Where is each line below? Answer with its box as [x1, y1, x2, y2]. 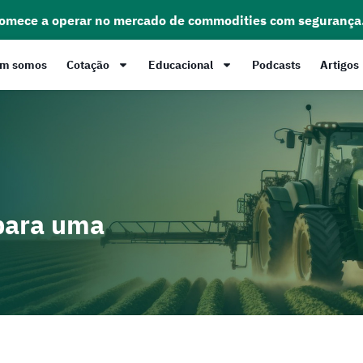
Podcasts [251, 58, 301, 73]
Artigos [319, 58, 359, 73]
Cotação [66, 58, 109, 73]
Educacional [147, 58, 213, 73]
